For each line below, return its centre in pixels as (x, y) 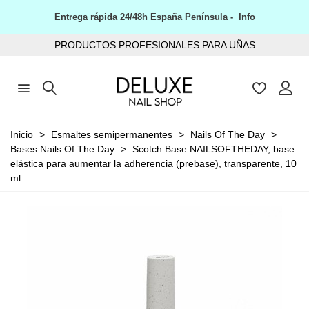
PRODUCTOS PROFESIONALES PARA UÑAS (154, 45)
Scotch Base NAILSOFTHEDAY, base (213, 149)
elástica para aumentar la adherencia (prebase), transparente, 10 (153, 163)
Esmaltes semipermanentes (112, 134)
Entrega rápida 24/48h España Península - (146, 17)
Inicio (22, 134)
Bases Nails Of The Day (62, 149)
